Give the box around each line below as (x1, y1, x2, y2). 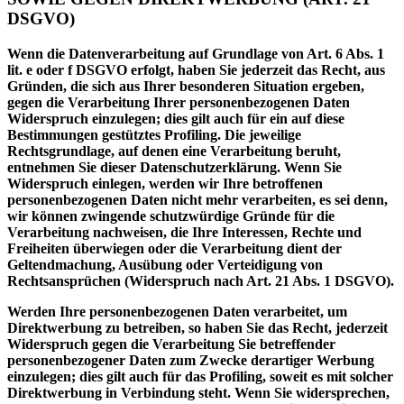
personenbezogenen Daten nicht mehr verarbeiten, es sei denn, (7, 192, 388, 208)
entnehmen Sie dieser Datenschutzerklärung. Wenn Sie (7, 160, 342, 176)
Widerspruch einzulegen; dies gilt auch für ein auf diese (7, 111, 344, 127)
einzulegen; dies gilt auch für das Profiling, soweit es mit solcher (7, 369, 393, 385)
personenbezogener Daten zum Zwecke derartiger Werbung (7, 353, 374, 369)
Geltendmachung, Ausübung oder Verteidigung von (7, 257, 323, 273)
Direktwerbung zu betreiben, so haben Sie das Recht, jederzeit (7, 320, 388, 336)
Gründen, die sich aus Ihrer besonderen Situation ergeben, (7, 78, 364, 95)
